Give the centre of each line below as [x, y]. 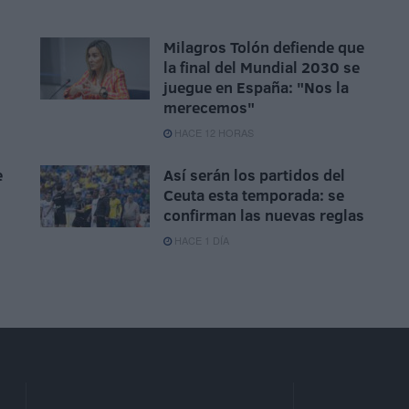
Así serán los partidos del [254, 175]
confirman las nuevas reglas [264, 215]
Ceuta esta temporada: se [254, 195]
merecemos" [209, 108]
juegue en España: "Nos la [256, 88]
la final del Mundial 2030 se [262, 68]
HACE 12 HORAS [213, 133]
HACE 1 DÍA [200, 241]
